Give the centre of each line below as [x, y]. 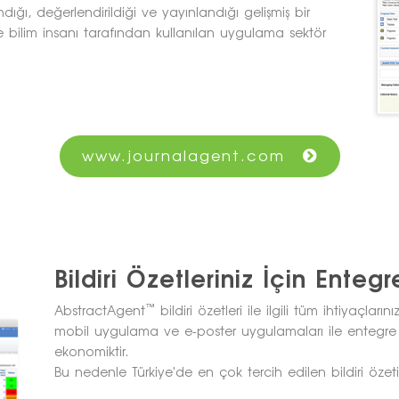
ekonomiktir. [91, 352]
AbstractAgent [99, 311]
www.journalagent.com [183, 156]
